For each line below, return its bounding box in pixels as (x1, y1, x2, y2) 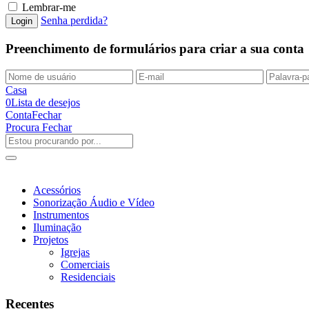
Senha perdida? (41, 14, 108, 27)
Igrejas (61, 246, 90, 258)
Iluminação (33, 221, 81, 233)
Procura (6, 121, 39, 133)
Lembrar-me (22, 1, 76, 14)
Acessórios (33, 183, 81, 196)
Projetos (33, 233, 68, 246)
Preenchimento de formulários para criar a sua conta (6, 41, 304, 57)
